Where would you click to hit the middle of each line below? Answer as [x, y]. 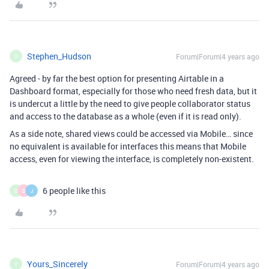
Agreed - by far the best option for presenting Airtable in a [117, 78]
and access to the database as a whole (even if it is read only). [125, 116]
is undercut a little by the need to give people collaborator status [130, 104]
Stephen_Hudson [59, 56]
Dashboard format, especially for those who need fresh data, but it [133, 91]
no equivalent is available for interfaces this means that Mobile [128, 146]
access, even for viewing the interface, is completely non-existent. [132, 159]
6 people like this [74, 191]
